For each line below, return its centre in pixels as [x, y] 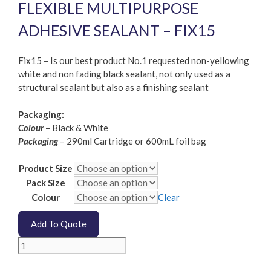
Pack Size [46, 183]
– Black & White [77, 127]
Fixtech [33, 243]
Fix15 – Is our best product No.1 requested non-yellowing [134, 61]
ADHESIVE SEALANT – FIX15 [117, 30]
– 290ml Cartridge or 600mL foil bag [132, 141]
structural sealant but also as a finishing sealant [113, 87]
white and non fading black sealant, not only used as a [124, 74]
